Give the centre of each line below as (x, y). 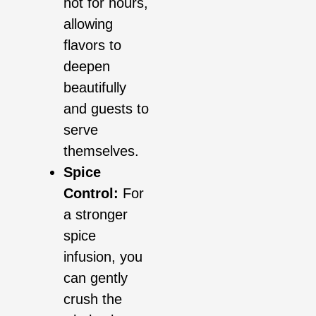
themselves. (101, 151)
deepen (87, 67)
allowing (88, 24)
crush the (93, 299)
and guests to (106, 109)
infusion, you (103, 257)
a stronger (96, 215)
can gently (96, 278)
